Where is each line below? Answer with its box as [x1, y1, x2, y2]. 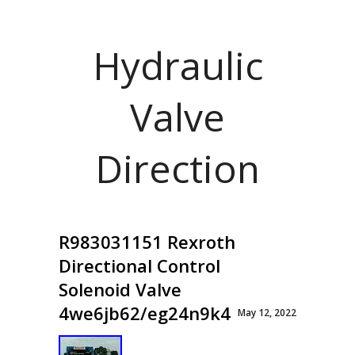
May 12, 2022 [238, 306, 296, 319]
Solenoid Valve [59, 277, 181, 301]
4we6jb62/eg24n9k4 [59, 301, 231, 325]
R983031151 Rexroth [59, 230, 235, 254]
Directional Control [59, 254, 220, 277]
